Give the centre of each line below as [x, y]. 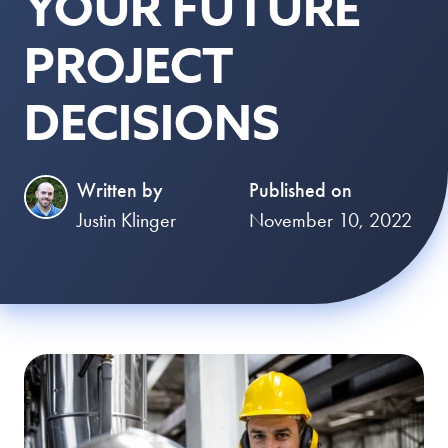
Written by [119, 190]
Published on [301, 190]
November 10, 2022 [331, 220]
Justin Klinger [126, 220]
